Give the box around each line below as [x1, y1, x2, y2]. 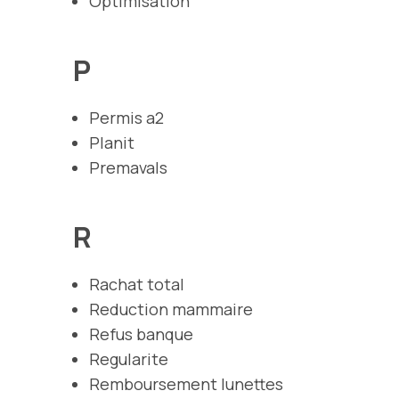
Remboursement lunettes [89, 372, 283, 395]
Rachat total [89, 273, 184, 295]
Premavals [89, 156, 167, 178]
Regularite [89, 347, 168, 370]
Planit [89, 131, 134, 153]
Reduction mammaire [89, 297, 253, 320]
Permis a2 [89, 106, 164, 128]
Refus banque [89, 322, 193, 345]
